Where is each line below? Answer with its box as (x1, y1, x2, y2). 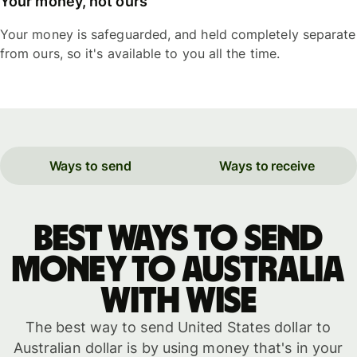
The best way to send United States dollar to (25, 319, 331, 336)
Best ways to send (33, 221, 323, 258)
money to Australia (11, 252, 345, 289)
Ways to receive (219, 158, 315, 175)
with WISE (100, 283, 257, 320)
